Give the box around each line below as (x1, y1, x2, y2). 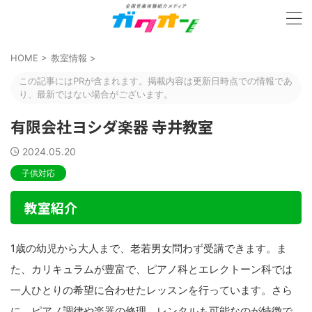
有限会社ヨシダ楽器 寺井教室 (10, 115, 213, 137)
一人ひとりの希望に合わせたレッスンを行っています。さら (10, 283, 292, 297)
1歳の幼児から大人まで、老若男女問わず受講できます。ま (10, 242, 287, 255)
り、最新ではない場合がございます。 (19, 88, 173, 100)
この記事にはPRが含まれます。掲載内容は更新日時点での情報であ (19, 75, 292, 86)
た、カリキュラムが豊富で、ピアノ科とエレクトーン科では (10, 263, 292, 276)
